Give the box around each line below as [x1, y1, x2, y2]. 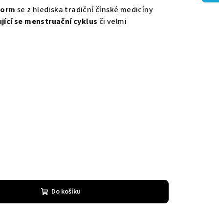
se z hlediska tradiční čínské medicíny [17, 4, 153, 15]
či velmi [99, 16, 127, 27]
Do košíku [51, 187, 81, 197]
